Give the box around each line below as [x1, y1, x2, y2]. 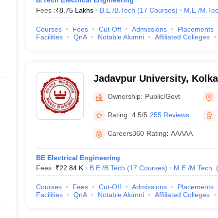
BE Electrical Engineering [36, 154, 120, 162]
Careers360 [107, 129, 144, 137]
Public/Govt [145, 92, 180, 100]
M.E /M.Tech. [173, 164, 214, 172]
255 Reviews [149, 110, 189, 119]
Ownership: [107, 92, 143, 100]
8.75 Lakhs [59, 6, 93, 14]
